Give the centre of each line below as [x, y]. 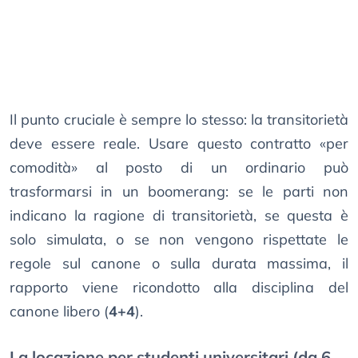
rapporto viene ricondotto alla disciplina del [179, 288]
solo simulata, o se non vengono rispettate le [179, 240]
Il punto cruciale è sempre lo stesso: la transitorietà [179, 120]
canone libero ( [59, 312]
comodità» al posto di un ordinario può [179, 168]
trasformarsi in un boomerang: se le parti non [179, 192]
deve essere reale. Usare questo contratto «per [179, 144]
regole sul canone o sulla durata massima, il [179, 264]
